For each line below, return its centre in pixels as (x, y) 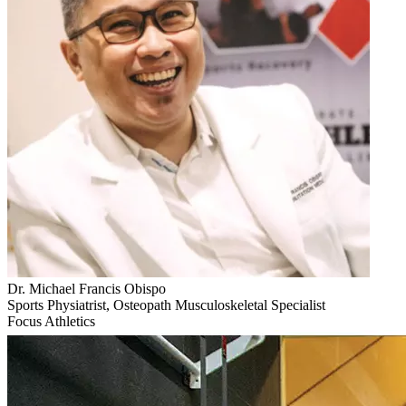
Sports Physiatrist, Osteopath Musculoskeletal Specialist (166, 305)
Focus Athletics (51, 322)
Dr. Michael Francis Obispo (87, 289)
